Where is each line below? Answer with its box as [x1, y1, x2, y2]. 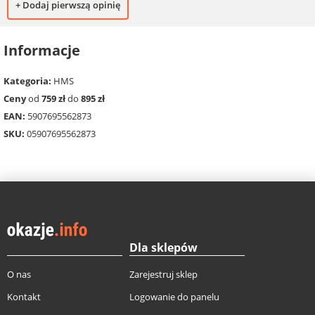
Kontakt [7, 290, 41, 303]
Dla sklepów [129, 239, 198, 255]
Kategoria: [4, 74, 51, 87]
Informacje [4, 40, 80, 60]
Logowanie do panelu [129, 290, 219, 303]
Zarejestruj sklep [129, 267, 198, 281]
